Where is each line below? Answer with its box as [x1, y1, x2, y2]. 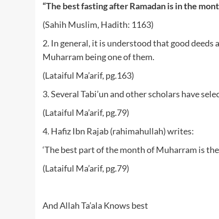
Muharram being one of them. [43, 51, 154, 62]
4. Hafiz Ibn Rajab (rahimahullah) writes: [43, 125, 194, 136]
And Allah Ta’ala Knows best [43, 199, 148, 211]
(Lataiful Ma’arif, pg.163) [43, 69, 134, 81]
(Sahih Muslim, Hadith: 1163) [43, 19, 153, 30]
